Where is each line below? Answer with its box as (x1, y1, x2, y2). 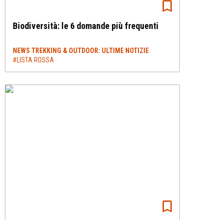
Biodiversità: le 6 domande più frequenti (13, 21, 159, 31)
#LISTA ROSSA (13, 56, 54, 64)
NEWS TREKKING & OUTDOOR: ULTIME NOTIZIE (13, 47, 149, 55)
